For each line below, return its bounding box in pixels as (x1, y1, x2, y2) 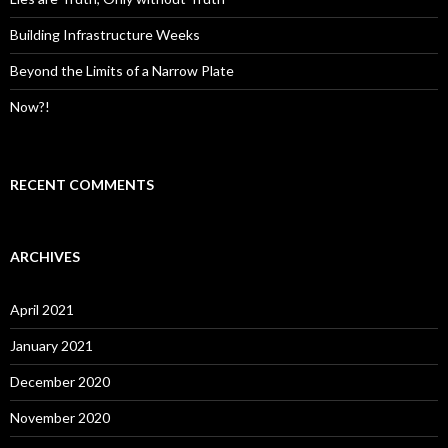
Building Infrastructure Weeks (10, 26, 200, 44)
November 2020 (10, 409, 110, 427)
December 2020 (10, 373, 110, 391)
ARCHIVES (10, 248, 80, 266)
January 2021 (10, 337, 93, 355)
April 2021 (10, 301, 74, 319)
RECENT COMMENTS (10, 176, 154, 194)
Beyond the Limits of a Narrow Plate (10, 62, 234, 80)
